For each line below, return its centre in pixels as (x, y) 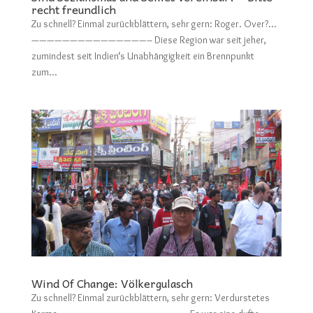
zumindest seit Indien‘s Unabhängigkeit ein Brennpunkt (143, 56)
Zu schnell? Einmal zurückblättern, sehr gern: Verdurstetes (150, 298)
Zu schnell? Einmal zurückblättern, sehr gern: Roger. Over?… (153, 23)
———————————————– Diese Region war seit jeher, (148, 39)
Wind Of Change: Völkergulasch (112, 283)
